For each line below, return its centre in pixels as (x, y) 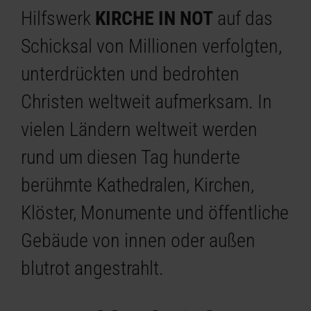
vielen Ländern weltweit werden (140, 129)
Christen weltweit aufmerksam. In (147, 101)
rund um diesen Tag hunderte (131, 157)
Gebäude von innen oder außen (138, 240)
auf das (243, 18)
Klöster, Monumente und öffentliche (155, 212)
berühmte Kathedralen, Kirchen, (138, 185)
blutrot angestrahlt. (93, 268)
